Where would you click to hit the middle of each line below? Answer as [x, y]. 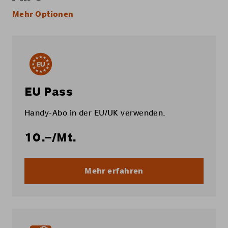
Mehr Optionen [43, 14]
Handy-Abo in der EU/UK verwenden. [95, 112]
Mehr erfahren [114, 171]
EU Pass [49, 92]
